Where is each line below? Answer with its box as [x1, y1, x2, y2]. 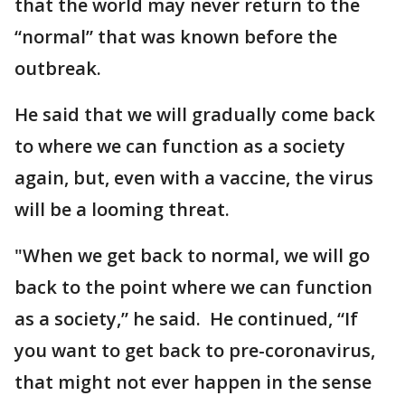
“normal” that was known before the [14, 24, 337, 50]
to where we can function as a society [14, 134, 345, 159]
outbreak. [14, 56, 101, 81]
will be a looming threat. [14, 197, 230, 222]
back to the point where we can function [14, 275, 372, 300]
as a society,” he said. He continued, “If [14, 306, 358, 332]
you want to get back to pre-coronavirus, [14, 338, 375, 363]
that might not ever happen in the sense [14, 370, 372, 395]
